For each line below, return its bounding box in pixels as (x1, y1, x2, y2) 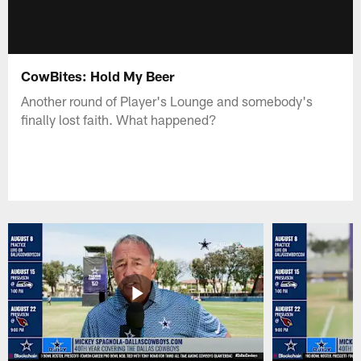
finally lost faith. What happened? (21, 110, 218, 127)
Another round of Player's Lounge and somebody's (21, 92, 313, 109)
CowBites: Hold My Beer (21, 67, 175, 84)
